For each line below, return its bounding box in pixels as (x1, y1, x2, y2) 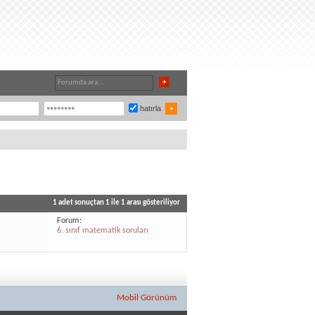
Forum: (57, 217, 82, 225)
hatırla (138, 104, 161, 112)
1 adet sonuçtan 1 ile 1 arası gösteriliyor (53, 199, 180, 207)
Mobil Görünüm (117, 293, 176, 302)
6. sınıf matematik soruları (57, 226, 149, 235)
